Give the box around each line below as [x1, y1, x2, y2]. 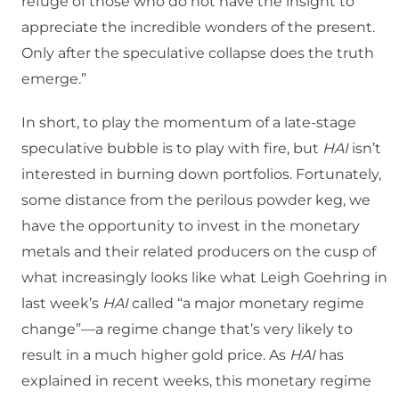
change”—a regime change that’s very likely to [21, 321, 353, 338]
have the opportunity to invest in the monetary [21, 217, 360, 235]
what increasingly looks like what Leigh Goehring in [21, 269, 387, 287]
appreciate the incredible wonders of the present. [21, 19, 375, 37]
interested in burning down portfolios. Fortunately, [21, 166, 381, 183]
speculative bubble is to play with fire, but [21, 140, 322, 158]
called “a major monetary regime [128, 295, 364, 313]
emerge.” [21, 70, 86, 88]
